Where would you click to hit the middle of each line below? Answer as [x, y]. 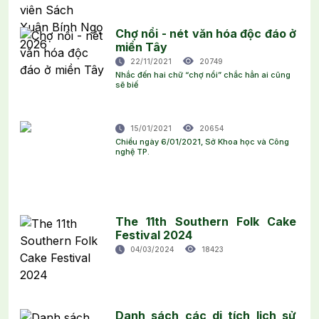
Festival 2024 [154, 235]
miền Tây [141, 47]
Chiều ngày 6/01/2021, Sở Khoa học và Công [202, 141]
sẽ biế [127, 84]
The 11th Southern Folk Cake [206, 221]
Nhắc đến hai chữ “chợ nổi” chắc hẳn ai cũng [203, 74]
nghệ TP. [132, 151]
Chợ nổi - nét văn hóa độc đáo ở [206, 33]
